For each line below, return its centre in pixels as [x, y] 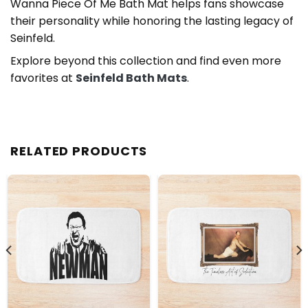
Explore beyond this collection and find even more [146, 60]
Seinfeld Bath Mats [131, 78]
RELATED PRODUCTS [79, 151]
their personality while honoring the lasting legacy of [152, 21]
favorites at [43, 78]
